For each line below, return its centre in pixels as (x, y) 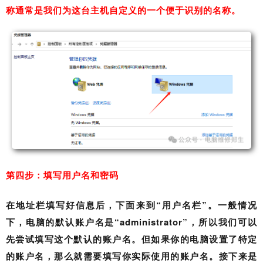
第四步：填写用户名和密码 (62, 175)
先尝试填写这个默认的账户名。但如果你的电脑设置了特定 (131, 239)
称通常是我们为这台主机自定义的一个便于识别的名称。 (123, 10)
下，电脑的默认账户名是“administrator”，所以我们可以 (131, 222)
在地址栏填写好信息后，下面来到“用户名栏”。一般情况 (131, 205)
